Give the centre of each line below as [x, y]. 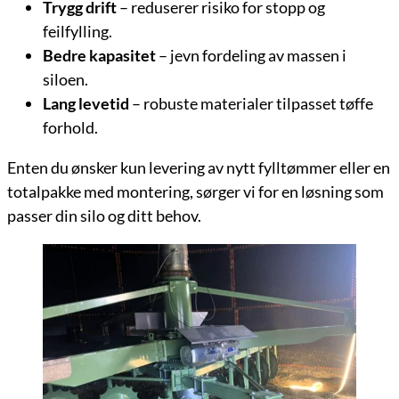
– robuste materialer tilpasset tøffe [251, 104]
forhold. [70, 128]
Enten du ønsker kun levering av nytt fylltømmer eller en [199, 168]
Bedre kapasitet [99, 56]
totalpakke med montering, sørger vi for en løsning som [195, 192]
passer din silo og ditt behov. [104, 216]
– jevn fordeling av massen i [251, 56]
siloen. [65, 80]
